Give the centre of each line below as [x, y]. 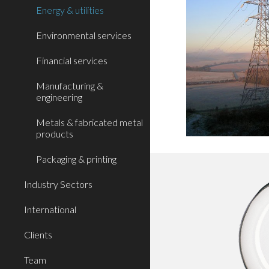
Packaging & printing [76, 159]
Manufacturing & [70, 86]
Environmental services [84, 35]
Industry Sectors [58, 184]
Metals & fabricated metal [89, 122]
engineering [59, 97]
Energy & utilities [70, 10]
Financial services [72, 60]
